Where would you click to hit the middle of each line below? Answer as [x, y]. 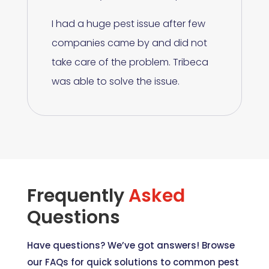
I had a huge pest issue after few [128, 24]
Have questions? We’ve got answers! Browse [131, 246]
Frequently [77, 196]
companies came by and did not [129, 43]
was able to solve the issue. [115, 82]
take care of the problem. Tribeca [130, 62]
